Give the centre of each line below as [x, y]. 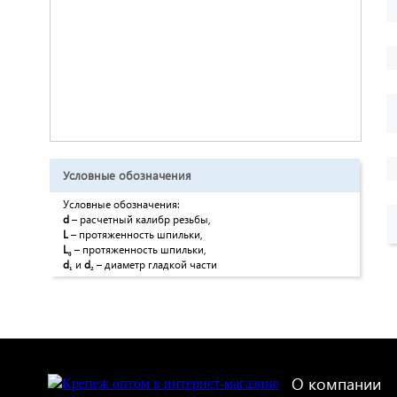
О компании [336, 383]
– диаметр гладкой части [156, 265]
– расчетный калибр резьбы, [141, 219]
